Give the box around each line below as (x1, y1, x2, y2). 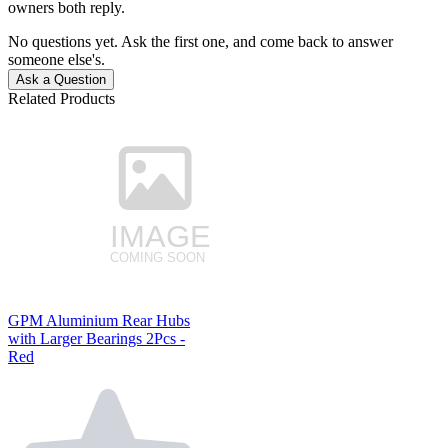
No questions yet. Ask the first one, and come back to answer (8, 33, 393, 51)
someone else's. (8, 51, 105, 69)
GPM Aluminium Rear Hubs (8, 312, 190, 330)
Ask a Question (16, 72, 106, 88)
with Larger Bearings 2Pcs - (8, 330, 185, 348)
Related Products (8, 90, 115, 108)
